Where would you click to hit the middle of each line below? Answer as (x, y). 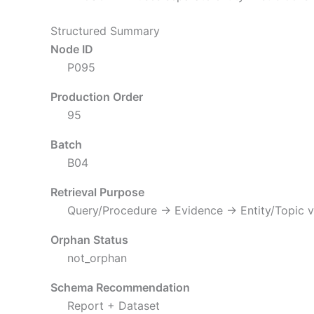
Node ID (72, 49)
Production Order (97, 97)
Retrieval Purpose (97, 192)
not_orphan (97, 258)
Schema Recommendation (120, 288)
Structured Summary (105, 31)
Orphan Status (89, 240)
